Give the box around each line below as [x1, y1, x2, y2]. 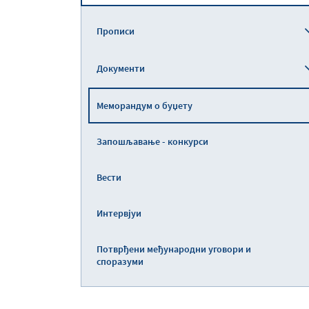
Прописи [97, 25, 134, 37]
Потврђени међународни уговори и [97, 243, 251, 255]
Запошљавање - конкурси [97, 135, 208, 148]
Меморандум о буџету [97, 99, 192, 112]
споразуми [97, 255, 143, 268]
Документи [97, 62, 145, 74]
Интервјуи [97, 207, 141, 219]
